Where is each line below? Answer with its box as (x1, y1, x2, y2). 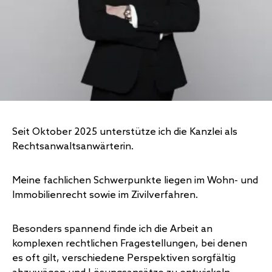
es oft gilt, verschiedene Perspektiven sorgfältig (12, 253, 236, 264)
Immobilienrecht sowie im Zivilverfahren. (12, 189, 198, 201)
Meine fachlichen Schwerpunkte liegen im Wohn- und (12, 175, 258, 186)
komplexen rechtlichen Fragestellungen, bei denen (12, 238, 247, 250)
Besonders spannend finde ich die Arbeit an (12, 223, 212, 235)
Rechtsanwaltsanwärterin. (12, 141, 134, 152)
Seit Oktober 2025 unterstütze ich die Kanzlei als (12, 126, 237, 138)
